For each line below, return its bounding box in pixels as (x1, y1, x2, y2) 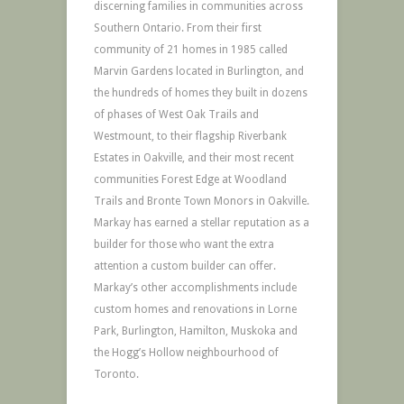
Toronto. (94, 368, 139, 381)
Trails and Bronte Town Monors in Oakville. (94, 195, 309, 207)
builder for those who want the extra (94, 238, 274, 251)
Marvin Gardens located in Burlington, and (94, 65, 304, 78)
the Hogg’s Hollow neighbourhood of (94, 346, 279, 359)
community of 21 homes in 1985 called (94, 43, 288, 56)
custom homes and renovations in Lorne (94, 303, 297, 316)
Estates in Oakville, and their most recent (94, 151, 294, 164)
